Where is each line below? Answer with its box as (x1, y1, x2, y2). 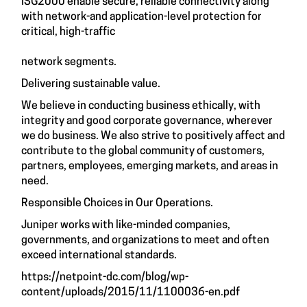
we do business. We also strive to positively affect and (21, 131, 285, 142)
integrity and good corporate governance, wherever (21, 116, 273, 127)
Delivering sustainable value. (21, 79, 160, 90)
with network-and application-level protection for (21, 12, 262, 23)
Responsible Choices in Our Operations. (21, 198, 213, 209)
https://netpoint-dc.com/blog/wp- (21, 272, 188, 283)
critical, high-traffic (21, 27, 115, 38)
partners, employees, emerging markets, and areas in (21, 161, 278, 172)
